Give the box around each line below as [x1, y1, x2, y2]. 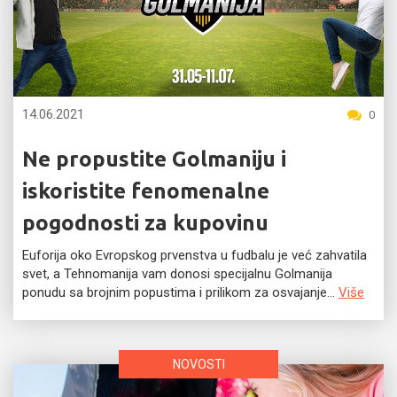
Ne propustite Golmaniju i [22, 147, 286, 171]
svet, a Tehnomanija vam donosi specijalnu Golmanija [22, 266, 332, 282]
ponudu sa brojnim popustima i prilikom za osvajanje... [22, 284, 339, 300]
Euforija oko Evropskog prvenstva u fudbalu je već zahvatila [22, 247, 367, 263]
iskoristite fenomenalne [22, 179, 269, 203]
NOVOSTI [172, 357, 225, 371]
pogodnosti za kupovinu [22, 211, 269, 235]
